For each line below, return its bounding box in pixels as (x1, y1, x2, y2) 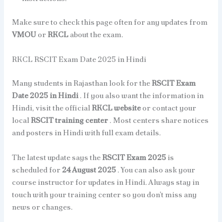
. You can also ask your (117, 164, 195, 175)
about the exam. (69, 29, 123, 40)
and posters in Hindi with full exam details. (11, 127, 161, 138)
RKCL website (91, 102, 142, 113)
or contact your (142, 102, 196, 113)
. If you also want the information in (79, 90, 204, 101)
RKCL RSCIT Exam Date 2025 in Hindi (11, 54, 146, 64)
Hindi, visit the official (11, 102, 92, 113)
